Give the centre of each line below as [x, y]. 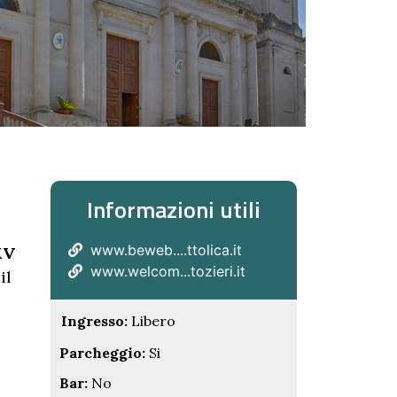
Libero [151, 321]
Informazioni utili [173, 210]
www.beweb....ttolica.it [166, 250]
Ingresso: [94, 321]
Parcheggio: [102, 353]
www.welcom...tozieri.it [167, 271]
